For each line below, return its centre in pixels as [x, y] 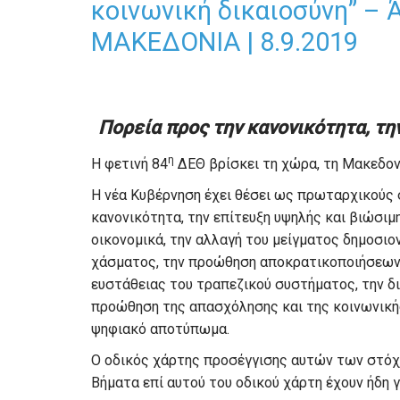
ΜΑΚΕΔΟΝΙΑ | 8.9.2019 [225, 42]
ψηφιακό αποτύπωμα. [160, 329]
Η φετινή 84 [129, 164]
